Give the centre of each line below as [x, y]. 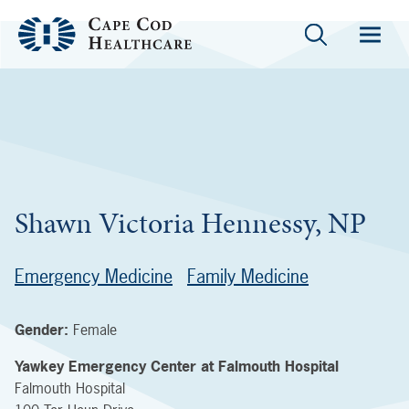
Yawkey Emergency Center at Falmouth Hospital [177, 366]
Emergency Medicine [94, 276]
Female [95, 330]
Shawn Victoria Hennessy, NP [190, 223]
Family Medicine [248, 276]
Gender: [44, 330]
